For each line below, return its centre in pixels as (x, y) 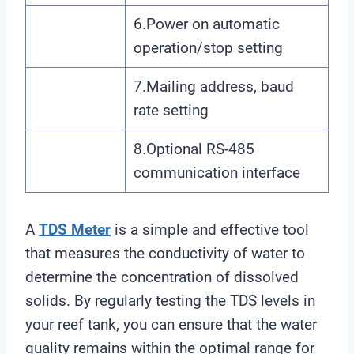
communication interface (217, 172)
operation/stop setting (208, 47)
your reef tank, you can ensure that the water (171, 324)
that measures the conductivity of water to (165, 253)
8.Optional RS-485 (194, 149)
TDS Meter (75, 229)
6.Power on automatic (206, 24)
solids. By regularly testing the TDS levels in (170, 300)
